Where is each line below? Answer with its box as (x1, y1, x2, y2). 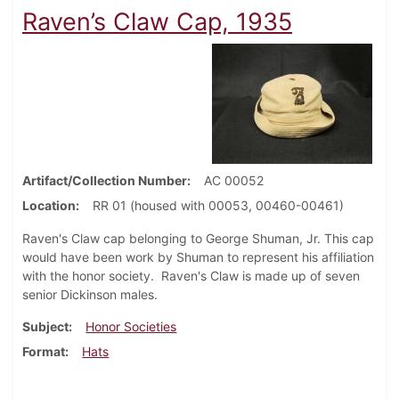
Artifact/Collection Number (22, 173, 187, 189)
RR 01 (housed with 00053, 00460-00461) (93, 198, 344, 214)
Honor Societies (85, 319, 177, 335)
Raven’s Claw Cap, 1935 (22, 7, 292, 37)
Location (22, 198, 76, 214)
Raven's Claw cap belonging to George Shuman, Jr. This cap (22, 231, 374, 247)
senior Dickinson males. (22, 287, 165, 303)
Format (22, 344, 65, 360)
